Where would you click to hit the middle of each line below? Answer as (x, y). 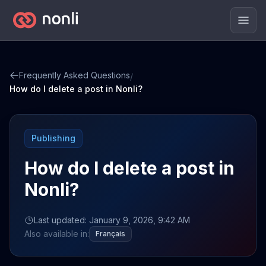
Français (110, 234)
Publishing (53, 138)
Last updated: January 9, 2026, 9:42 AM (112, 220)
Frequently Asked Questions (75, 75)
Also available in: (57, 234)
